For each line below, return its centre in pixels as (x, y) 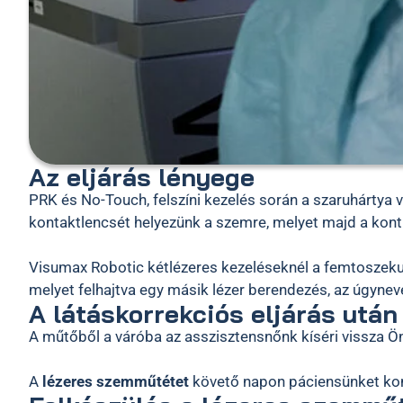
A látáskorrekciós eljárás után (213, 313)
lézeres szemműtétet (116, 381)
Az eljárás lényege (142, 177)
